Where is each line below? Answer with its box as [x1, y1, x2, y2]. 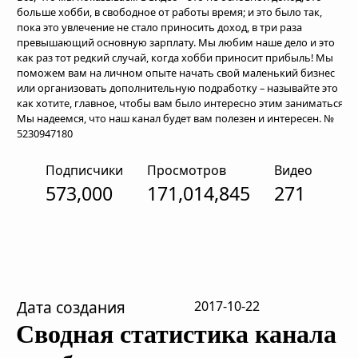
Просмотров [147, 161, 226, 179]
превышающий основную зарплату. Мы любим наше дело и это [17, 35, 335, 50]
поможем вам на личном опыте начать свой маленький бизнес [17, 66, 335, 80]
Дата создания [17, 296, 125, 318]
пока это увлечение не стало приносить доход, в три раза [17, 20, 302, 34]
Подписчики [46, 161, 123, 179]
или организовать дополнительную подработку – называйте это [17, 81, 338, 95]
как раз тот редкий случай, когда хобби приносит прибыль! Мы [17, 50, 333, 65]
